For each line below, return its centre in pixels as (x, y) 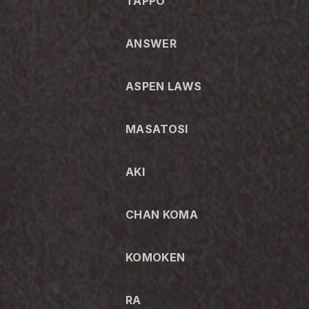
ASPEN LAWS (164, 86)
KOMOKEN (156, 257)
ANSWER (151, 43)
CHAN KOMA (162, 214)
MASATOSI (157, 129)
